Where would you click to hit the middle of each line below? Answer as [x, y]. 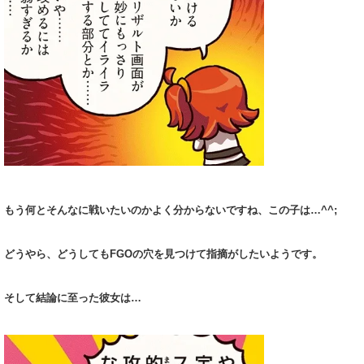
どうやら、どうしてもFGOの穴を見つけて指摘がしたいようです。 [163, 254]
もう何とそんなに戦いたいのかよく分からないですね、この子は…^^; [171, 210]
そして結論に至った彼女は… [73, 298]
